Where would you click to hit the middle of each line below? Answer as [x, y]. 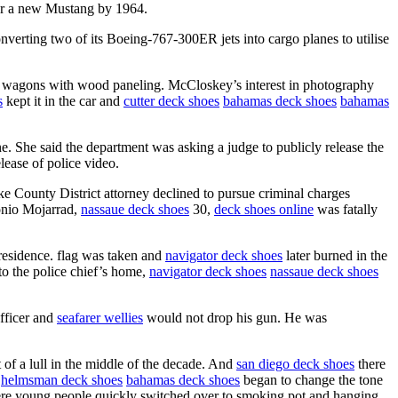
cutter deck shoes [171, 100]
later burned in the [335, 255]
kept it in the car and [63, 100]
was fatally [346, 209]
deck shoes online [264, 209]
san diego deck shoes [295, 363]
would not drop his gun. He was [235, 317]
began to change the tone [311, 379]
